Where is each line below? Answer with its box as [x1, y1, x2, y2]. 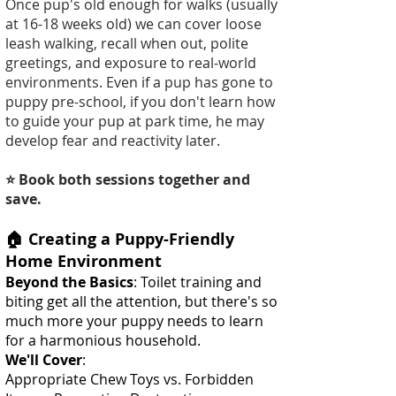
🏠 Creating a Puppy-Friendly [5, 228, 234, 250]
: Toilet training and [133, 272, 262, 292]
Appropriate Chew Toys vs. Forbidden [5, 369, 254, 389]
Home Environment [5, 250, 162, 272]
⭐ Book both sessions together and [5, 170, 250, 189]
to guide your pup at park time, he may [5, 111, 264, 131]
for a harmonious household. [5, 331, 201, 350]
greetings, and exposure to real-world [5, 53, 256, 72]
